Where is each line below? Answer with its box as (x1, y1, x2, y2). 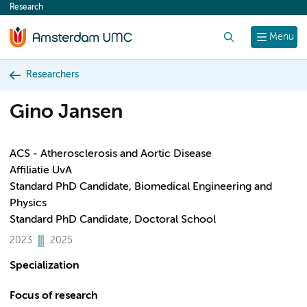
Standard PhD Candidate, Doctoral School (10, 214, 216, 225)
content (16, 5, 55, 16)
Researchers (26, 70, 79, 79)
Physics (10, 198, 47, 209)
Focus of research (10, 291, 98, 302)
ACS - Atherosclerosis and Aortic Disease (10, 149, 212, 160)
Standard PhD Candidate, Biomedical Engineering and (10, 182, 272, 193)
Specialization (10, 260, 79, 271)
